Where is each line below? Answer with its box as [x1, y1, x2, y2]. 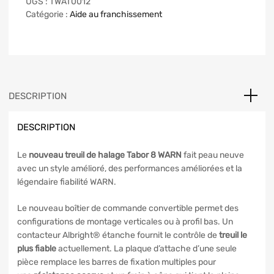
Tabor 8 [127, 149, 156, 160]
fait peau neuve [183, 149, 244, 160]
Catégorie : [26, 9, 70, 20]
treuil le [219, 229, 247, 240]
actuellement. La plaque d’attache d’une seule [56, 243, 237, 254]
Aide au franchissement [70, 9, 162, 20]
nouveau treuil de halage [29, 149, 125, 160]
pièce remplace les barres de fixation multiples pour [17, 256, 216, 267]
